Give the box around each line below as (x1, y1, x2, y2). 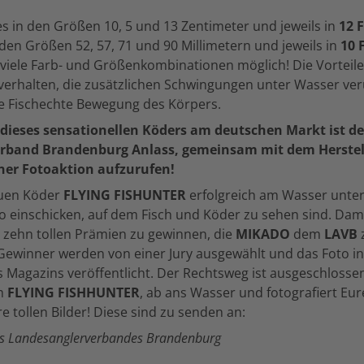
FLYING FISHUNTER (63, 186, 186, 204)
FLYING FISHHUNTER (7, 284, 140, 301)
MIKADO (232, 225, 290, 243)
